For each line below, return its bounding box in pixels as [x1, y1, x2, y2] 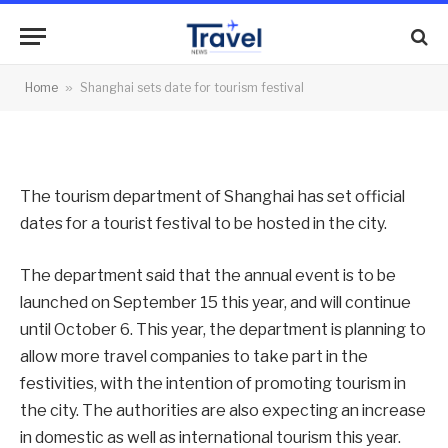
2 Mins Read [45, 94, 117, 109]
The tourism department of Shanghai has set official [20, 187, 405, 206]
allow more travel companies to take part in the [20, 346, 368, 366]
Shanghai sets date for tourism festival [80, 80, 304, 95]
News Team [90, 66, 161, 82]
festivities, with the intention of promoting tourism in [20, 373, 406, 393]
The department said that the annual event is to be [20, 265, 396, 285]
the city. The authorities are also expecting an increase [20, 400, 426, 420]
